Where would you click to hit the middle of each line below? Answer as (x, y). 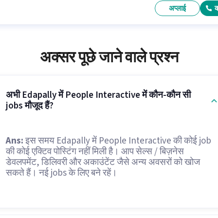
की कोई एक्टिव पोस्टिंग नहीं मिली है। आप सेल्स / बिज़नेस (95, 152)
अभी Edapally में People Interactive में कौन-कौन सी (98, 95)
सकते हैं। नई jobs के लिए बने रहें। (61, 173)
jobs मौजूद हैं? (29, 106)
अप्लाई (178, 8)
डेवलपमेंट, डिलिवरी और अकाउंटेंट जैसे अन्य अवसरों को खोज (103, 162)
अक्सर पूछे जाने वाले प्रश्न (109, 57)
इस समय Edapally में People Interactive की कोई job (117, 141)
